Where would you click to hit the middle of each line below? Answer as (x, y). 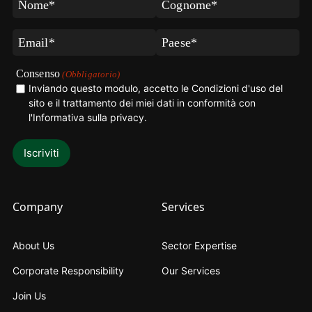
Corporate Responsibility (68, 271)
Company (37, 207)
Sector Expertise (199, 246)
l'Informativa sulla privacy (86, 118)
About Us (33, 246)
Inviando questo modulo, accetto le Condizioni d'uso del (155, 88)
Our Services (190, 271)
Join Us (29, 296)
